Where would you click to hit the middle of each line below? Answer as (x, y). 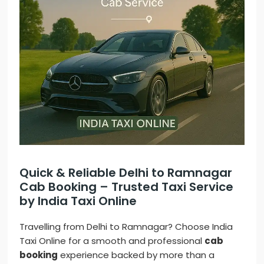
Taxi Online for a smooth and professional (112, 241)
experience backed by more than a (136, 255)
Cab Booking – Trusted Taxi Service (127, 187)
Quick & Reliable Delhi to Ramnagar (126, 173)
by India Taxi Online (78, 201)
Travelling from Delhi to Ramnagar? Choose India (126, 227)
